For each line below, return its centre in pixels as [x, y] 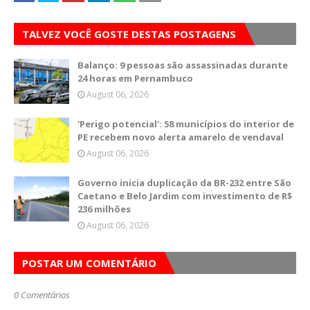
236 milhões [104, 209]
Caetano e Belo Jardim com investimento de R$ [185, 196]
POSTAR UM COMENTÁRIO [89, 263]
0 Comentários [42, 295]
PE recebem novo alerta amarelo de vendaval [181, 137]
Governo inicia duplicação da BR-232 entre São [184, 183]
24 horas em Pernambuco [135, 78]
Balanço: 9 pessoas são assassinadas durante [183, 65]
